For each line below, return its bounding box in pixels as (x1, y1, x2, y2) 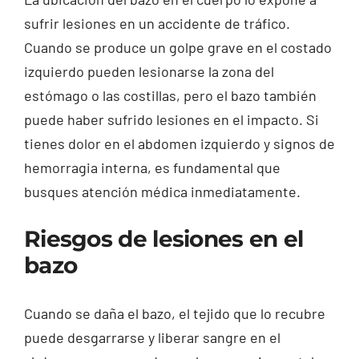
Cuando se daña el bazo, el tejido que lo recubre (23, 304, 325, 322)
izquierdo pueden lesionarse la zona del (23, 62, 274, 80)
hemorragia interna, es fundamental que (23, 158, 280, 176)
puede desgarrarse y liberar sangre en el (23, 328, 280, 346)
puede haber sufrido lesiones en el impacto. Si (23, 110, 319, 128)
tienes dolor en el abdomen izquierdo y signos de (23, 134, 335, 152)
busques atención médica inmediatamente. (23, 182, 301, 200)
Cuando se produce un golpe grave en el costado (23, 38, 332, 56)
